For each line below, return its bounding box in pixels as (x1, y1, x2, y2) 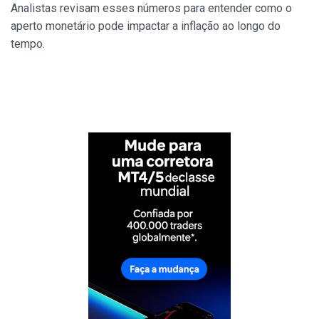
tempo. (11, 37, 45, 51)
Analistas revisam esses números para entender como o (11, 1, 292, 15)
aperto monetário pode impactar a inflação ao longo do (11, 19, 281, 33)
